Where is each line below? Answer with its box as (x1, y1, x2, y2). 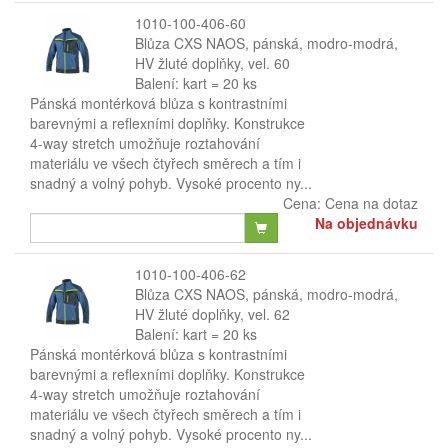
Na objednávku (314, 213, 418, 233)
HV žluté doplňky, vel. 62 (134, 304, 290, 324)
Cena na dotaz (325, 193, 418, 213)
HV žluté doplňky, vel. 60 (134, 53, 290, 73)
